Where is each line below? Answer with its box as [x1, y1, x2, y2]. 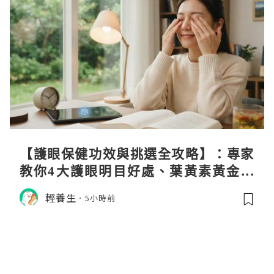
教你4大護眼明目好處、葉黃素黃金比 [20, 162, 254, 180]
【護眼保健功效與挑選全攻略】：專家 [20, 145, 254, 163]
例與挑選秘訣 [20, 179, 102, 197]
